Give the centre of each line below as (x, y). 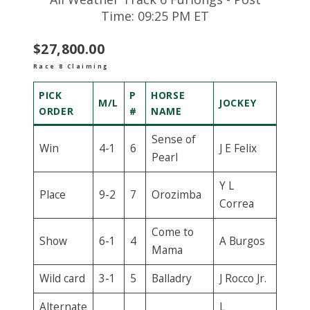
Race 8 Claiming (71, 66)
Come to (172, 232)
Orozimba (176, 195)
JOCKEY (238, 103)
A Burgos (242, 241)
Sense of (173, 140)
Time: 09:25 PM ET (155, 16)
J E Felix (238, 149)
